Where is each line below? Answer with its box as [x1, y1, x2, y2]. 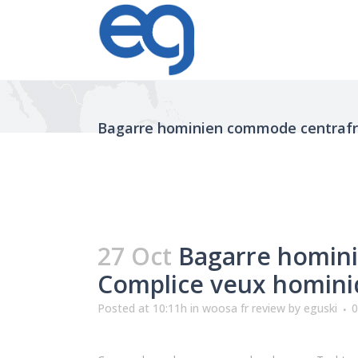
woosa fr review [202, 300, 285, 316]
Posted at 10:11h [97, 300, 187, 316]
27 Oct [97, 240, 172, 272]
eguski [304, 300, 337, 316]
